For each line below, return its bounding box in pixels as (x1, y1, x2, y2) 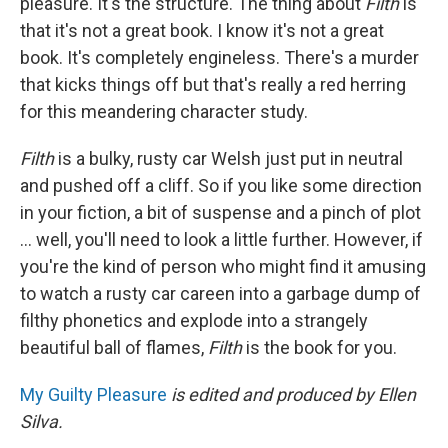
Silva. (20, 410, 63, 432)
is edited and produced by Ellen (167, 383, 416, 405)
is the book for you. (242, 336, 397, 358)
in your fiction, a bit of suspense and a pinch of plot (20, 201, 421, 223)
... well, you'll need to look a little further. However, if (20, 228, 423, 250)
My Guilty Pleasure (20, 383, 167, 405)
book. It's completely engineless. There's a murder (20, 46, 419, 68)
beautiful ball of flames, (20, 336, 208, 358)
